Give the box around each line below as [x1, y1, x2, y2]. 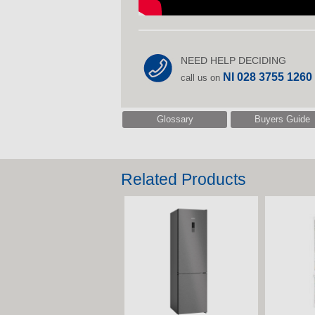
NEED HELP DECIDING [181, 54, 286, 66]
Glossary [156, 113, 193, 124]
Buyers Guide [255, 113, 311, 124]
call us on [181, 72, 223, 83]
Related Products [121, 170, 246, 189]
